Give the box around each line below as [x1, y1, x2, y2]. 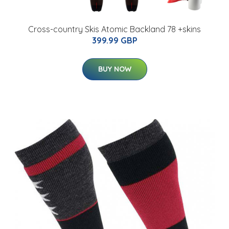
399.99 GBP [91, 35, 138, 46]
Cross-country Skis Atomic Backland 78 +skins [28, 24, 201, 35]
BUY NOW [98, 64, 131, 74]
